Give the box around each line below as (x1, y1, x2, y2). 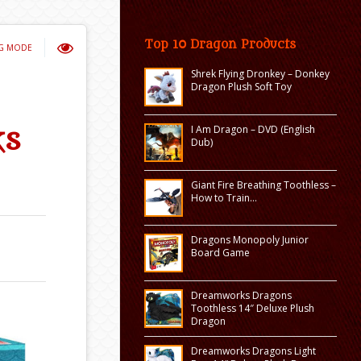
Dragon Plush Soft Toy (190, 80, 292, 93)
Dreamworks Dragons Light (190, 344, 316, 359)
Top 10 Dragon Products (144, 38, 296, 52)
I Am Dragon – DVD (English (190, 122, 315, 136)
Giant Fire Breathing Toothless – (190, 177, 336, 192)
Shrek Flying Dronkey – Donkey (190, 67, 330, 81)
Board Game (190, 246, 250, 260)
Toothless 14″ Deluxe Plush (190, 301, 314, 316)
